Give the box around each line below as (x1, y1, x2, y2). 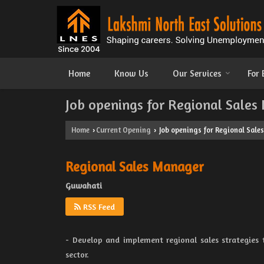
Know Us (114, 68, 148, 79)
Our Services (173, 68, 222, 79)
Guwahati (65, 180, 102, 190)
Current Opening (96, 126, 151, 134)
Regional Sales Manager (65, 159, 204, 174)
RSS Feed (81, 202, 115, 212)
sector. (65, 249, 89, 259)
